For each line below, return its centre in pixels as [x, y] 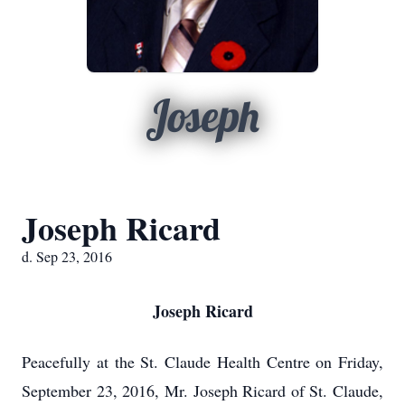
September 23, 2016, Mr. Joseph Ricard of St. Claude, [202, 391]
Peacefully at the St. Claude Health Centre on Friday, [202, 362]
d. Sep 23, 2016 [67, 256]
